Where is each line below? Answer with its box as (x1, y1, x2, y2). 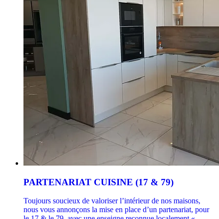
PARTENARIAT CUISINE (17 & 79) (23, 176, 174, 187)
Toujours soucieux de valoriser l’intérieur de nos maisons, (23, 197, 200, 205)
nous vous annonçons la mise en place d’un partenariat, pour (23, 205, 209, 214)
